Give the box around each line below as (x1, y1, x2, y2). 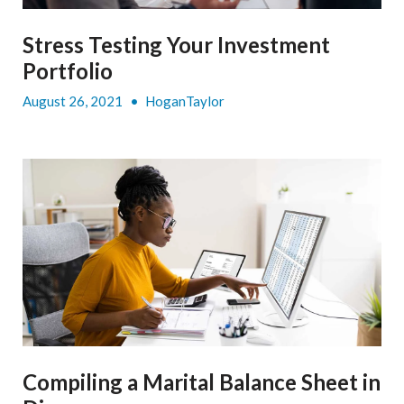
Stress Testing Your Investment (23, 31, 330, 58)
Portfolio (23, 57, 113, 84)
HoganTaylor (145, 92, 225, 109)
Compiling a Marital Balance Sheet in (23, 369, 381, 396)
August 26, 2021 (23, 92, 125, 109)
